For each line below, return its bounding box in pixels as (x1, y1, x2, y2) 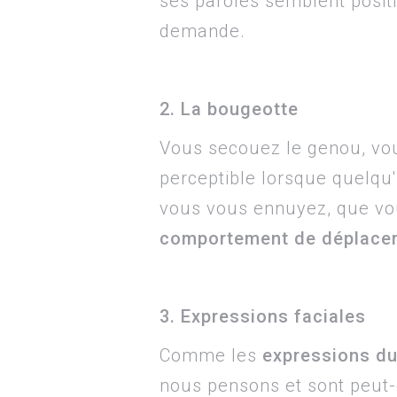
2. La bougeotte (160, 98, 299, 120)
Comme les (160, 345, 262, 366)
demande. (160, 20, 251, 42)
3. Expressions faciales (160, 306, 366, 327)
